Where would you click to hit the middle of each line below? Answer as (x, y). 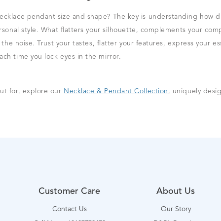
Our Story (176, 209)
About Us (176, 191)
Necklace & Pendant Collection (116, 91)
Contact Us (69, 209)
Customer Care (70, 191)
